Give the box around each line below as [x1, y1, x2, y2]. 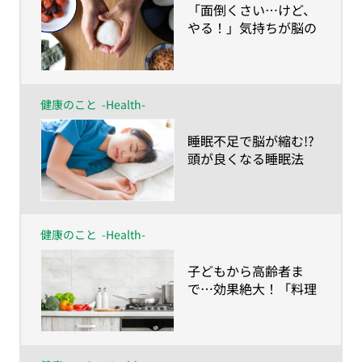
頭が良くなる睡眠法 [187, 148, 304, 168]
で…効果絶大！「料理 [187, 279, 317, 299]
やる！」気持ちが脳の [187, 18, 317, 38]
